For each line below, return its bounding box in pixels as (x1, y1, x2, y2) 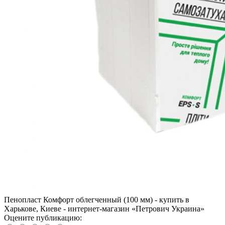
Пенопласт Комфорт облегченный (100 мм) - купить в (4, 195, 189, 204)
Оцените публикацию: (4, 213, 82, 222)
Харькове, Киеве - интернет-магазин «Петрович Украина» (4, 204, 204, 213)
